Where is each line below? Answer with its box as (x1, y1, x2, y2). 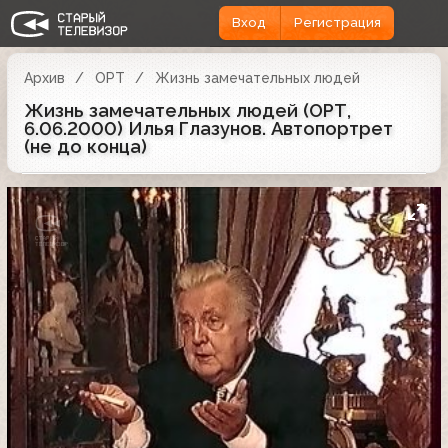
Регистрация (293, 15, 381, 31)
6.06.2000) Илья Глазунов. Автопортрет (24, 117, 393, 139)
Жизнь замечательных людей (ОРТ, (24, 99, 351, 121)
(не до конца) (24, 135, 147, 157)
